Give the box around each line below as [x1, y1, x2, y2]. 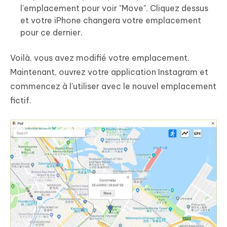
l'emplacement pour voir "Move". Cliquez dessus [20, 3, 208, 13]
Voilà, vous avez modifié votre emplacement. [10, 52, 190, 63]
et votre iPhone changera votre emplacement [20, 15, 201, 25]
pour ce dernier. [20, 27, 83, 37]
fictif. [10, 95, 31, 105]
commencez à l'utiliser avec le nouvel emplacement [10, 81, 216, 91]
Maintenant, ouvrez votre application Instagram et [10, 66, 208, 77]
